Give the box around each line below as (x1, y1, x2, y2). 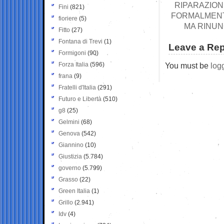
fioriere (58, 14, 77, 22)
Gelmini (58, 118, 79, 125)
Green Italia (58, 187, 90, 194)
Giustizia (58, 152, 82, 160)
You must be (165, 60, 210, 70)
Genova (58, 129, 80, 137)
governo (58, 164, 81, 171)
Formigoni (58, 49, 86, 56)
